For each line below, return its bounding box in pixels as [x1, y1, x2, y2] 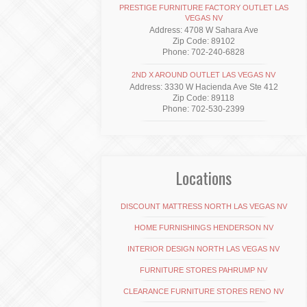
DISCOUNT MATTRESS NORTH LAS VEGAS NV [120, 202, 287, 210]
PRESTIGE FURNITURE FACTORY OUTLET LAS [119, 3, 288, 12]
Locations [175, 165, 232, 190]
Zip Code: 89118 [173, 93, 234, 103]
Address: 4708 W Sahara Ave [149, 25, 258, 35]
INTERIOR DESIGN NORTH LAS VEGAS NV [127, 245, 280, 253]
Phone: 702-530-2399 [162, 104, 245, 114]
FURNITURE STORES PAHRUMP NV [140, 266, 267, 274]
